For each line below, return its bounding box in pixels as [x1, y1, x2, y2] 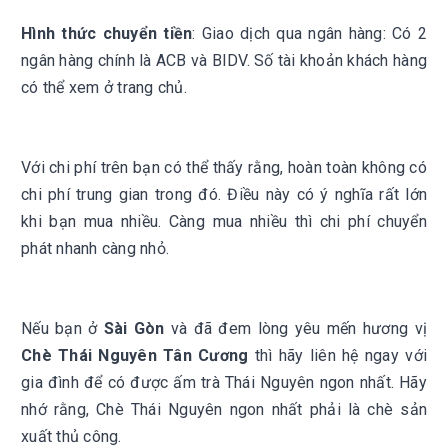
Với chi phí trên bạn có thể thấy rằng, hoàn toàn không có [21, 158, 427, 177]
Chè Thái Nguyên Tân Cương [21, 346, 249, 365]
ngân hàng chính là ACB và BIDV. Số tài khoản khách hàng [21, 51, 427, 70]
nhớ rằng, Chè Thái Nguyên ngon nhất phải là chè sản [21, 400, 427, 419]
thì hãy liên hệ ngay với [248, 346, 428, 365]
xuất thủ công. [21, 427, 122, 446]
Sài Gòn [103, 319, 165, 338]
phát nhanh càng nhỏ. [21, 239, 169, 258]
